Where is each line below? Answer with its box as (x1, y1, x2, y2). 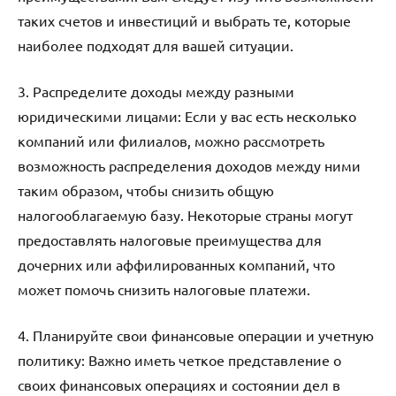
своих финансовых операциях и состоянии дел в (18, 375, 340, 393)
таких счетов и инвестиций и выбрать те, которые (18, 11, 351, 29)
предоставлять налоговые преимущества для (18, 230, 322, 248)
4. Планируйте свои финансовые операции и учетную (18, 325, 374, 344)
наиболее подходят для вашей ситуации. (18, 35, 293, 54)
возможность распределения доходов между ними (18, 156, 361, 174)
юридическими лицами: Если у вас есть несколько (18, 106, 356, 125)
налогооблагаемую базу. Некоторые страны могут (18, 205, 353, 224)
